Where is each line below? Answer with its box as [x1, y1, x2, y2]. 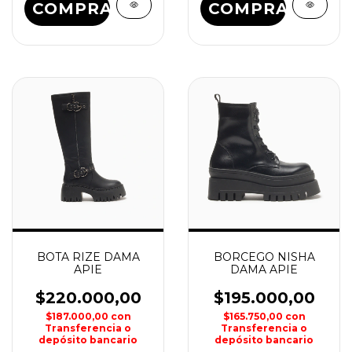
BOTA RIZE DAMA [36, 250, 140, 264]
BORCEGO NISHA [213, 250, 315, 264]
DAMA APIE [230, 262, 298, 277]
